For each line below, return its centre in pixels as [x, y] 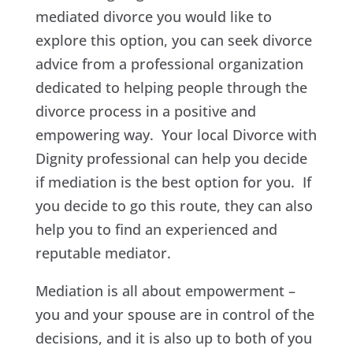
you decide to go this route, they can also [174, 205]
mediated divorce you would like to [153, 16]
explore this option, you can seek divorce [173, 40]
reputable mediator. [103, 253]
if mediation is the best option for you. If [173, 182]
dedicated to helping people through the [171, 87]
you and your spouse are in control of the [175, 314]
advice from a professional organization [169, 63]
